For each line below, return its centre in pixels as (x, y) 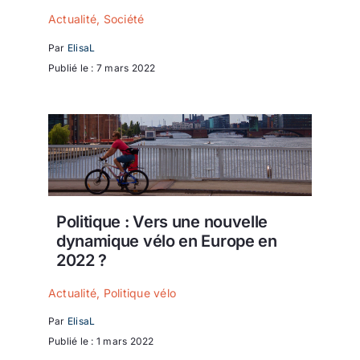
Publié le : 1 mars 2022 (101, 342)
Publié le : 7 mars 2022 (102, 67)
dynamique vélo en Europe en (166, 241)
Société (124, 19)
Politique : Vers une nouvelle (162, 222)
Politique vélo (140, 292)
